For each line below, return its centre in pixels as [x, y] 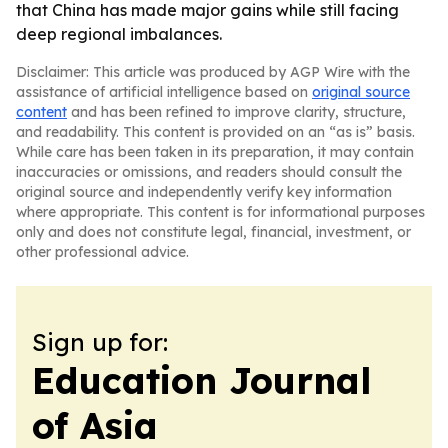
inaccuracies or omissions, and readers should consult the [209, 172]
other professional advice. [102, 252]
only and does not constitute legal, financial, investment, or [213, 232]
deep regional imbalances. [119, 34]
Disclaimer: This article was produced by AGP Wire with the [213, 72]
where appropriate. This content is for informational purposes [220, 212]
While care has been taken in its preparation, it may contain [215, 152]
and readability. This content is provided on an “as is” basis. [215, 132]
